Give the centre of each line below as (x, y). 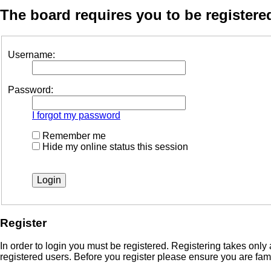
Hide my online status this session (114, 146)
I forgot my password (76, 115)
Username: (31, 54)
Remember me (73, 135)
